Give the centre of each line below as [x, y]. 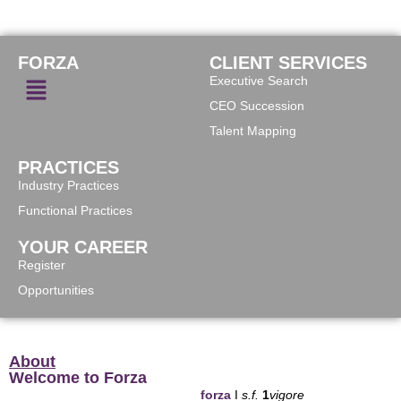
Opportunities [56, 290]
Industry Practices [68, 185]
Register [42, 265]
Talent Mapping [253, 131]
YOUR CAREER [83, 247]
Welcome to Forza [78, 378]
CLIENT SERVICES [288, 63]
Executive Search [259, 81]
